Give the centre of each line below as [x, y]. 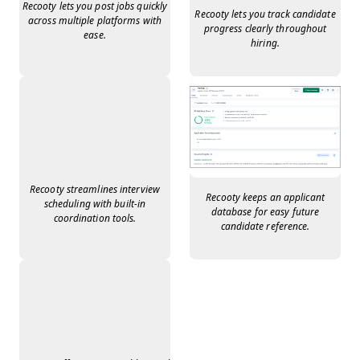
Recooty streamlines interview [95, 189]
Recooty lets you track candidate [265, 15]
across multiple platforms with [95, 21]
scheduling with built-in [95, 204]
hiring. [265, 44]
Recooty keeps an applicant [265, 197]
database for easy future [265, 212]
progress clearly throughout [265, 29]
